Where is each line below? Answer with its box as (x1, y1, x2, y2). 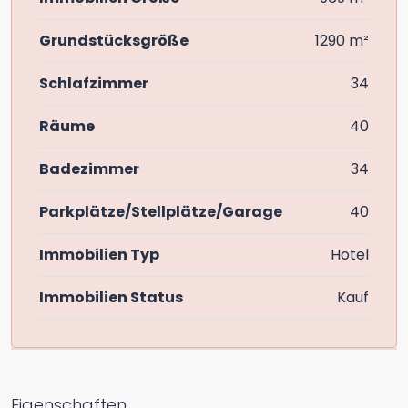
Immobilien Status (39, 287, 183, 308)
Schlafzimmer (39, 73, 148, 94)
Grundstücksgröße (39, 30, 189, 51)
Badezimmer (39, 158, 139, 179)
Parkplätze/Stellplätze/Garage (39, 201, 282, 222)
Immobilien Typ (39, 244, 159, 265)
